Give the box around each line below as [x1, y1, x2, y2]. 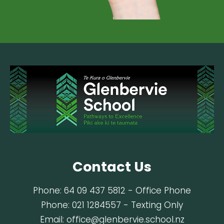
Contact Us [72, 157, 151, 176]
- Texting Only [121, 199, 183, 211]
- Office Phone [125, 184, 191, 197]
